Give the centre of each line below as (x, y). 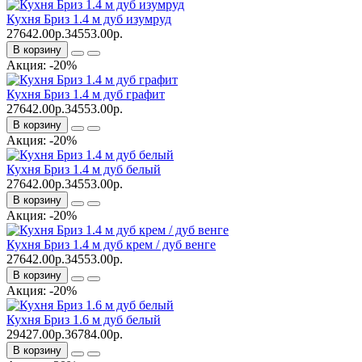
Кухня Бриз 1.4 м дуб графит (86, 94)
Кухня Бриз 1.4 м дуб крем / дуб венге (111, 244)
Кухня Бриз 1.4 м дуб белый (84, 169)
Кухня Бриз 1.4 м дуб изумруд (89, 19)
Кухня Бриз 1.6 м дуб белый (84, 319)
